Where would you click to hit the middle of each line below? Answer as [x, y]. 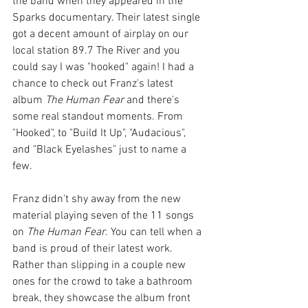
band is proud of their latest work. [94, 249]
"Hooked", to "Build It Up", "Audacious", [100, 134]
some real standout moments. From [99, 117]
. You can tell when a [155, 233]
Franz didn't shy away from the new [98, 200]
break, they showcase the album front [103, 299]
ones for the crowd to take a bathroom [104, 282]
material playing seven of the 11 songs [104, 216]
